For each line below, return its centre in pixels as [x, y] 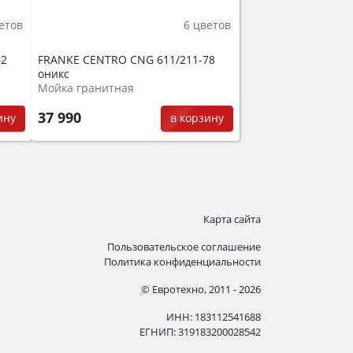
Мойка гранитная [86, 88]
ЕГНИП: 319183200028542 [200, 332]
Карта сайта [232, 219]
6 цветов [207, 24]
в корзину [197, 118]
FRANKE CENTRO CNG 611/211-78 [126, 60]
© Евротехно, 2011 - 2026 [201, 290]
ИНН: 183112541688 [214, 317]
